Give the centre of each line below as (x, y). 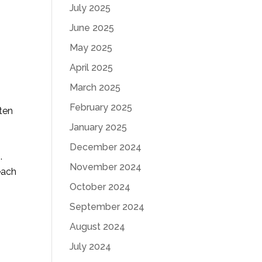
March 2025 (95, 87)
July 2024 (91, 247)
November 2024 (106, 167)
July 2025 (90, 8)
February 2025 (101, 107)
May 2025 (91, 48)
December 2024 (106, 147)
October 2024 (100, 187)
